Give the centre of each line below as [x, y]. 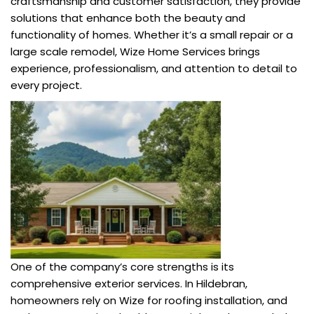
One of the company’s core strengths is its [122, 267]
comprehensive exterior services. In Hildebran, [129, 284]
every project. [46, 86]
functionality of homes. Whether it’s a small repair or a [152, 35]
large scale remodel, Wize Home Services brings [135, 52]
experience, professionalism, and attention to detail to [154, 69]
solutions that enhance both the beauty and [128, 18]
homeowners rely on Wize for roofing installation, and [149, 301]
